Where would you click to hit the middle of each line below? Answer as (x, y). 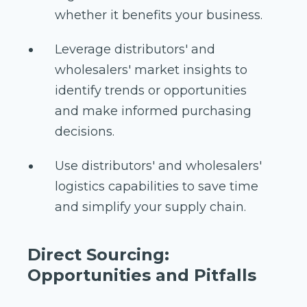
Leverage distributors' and (135, 49)
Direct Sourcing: (98, 254)
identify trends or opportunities (151, 90)
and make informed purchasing (153, 111)
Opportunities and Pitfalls (142, 275)
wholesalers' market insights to (151, 70)
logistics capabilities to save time (157, 186)
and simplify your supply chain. (150, 207)
